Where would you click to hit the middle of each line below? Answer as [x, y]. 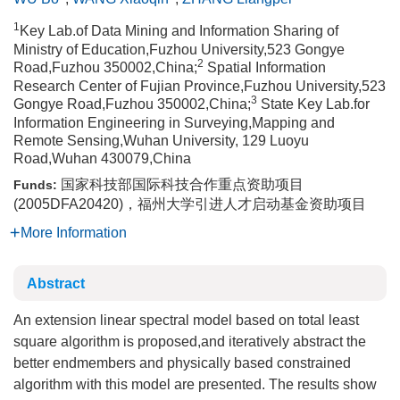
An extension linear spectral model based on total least [186, 320]
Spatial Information [265, 67]
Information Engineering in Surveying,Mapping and [174, 123]
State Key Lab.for [313, 104]
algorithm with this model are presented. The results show [195, 384]
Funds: [37, 185]
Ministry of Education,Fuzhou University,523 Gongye [179, 50]
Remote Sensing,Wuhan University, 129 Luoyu [161, 141]
